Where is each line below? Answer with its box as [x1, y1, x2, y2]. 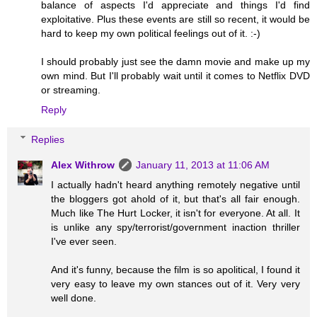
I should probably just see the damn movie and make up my [41, 56, 310, 68]
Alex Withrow [51, 158, 115, 171]
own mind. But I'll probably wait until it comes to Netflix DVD [41, 70, 310, 82]
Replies [31, 133, 65, 145]
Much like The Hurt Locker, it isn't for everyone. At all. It [51, 207, 300, 219]
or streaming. [41, 84, 100, 96]
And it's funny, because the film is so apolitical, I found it [51, 263, 300, 275]
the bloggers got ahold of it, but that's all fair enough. [51, 192, 300, 204]
